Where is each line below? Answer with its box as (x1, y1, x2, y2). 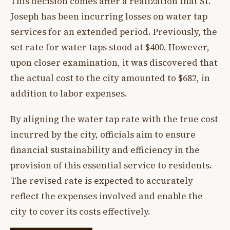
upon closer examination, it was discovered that (10, 56, 218, 69)
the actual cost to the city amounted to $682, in (10, 71, 210, 84)
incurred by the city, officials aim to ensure (10, 128, 196, 141)
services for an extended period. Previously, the (10, 25, 217, 38)
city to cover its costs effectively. (10, 205, 150, 218)
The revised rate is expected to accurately (10, 175, 193, 187)
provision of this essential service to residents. (10, 159, 212, 172)
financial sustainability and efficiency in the (10, 144, 200, 157)
